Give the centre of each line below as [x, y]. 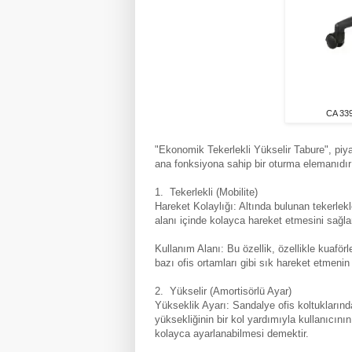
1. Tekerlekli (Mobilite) [206, 192]
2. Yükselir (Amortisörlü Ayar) [223, 291]
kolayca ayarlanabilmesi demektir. [232, 333]
